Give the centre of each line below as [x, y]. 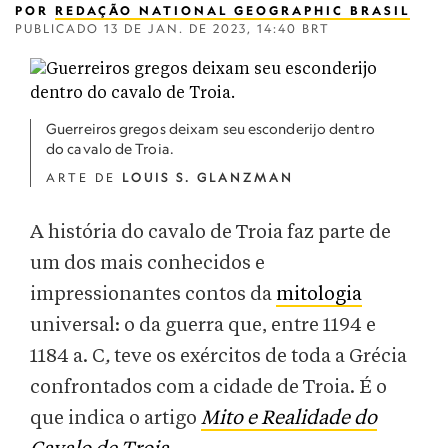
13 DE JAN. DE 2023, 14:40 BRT [217, 28]
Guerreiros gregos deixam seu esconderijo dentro [210, 128]
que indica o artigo [115, 418]
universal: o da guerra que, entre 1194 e [203, 325]
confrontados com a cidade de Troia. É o [208, 387]
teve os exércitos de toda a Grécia [258, 356]
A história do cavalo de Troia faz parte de [210, 232]
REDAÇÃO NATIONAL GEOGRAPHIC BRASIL [232, 10]
